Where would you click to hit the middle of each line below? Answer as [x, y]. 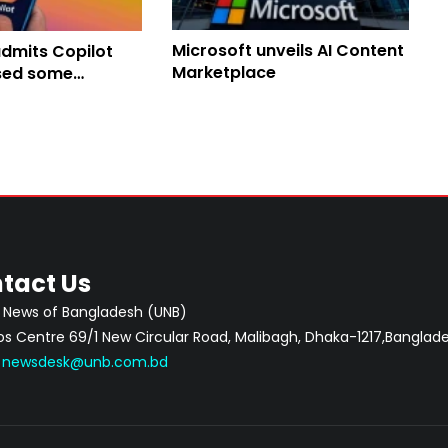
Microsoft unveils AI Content [288, 50]
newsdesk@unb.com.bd [85, 362]
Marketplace [224, 72]
